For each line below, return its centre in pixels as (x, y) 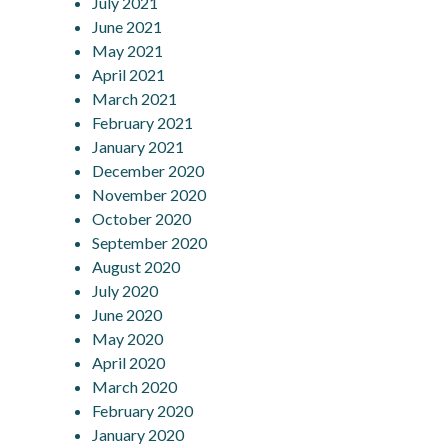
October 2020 (142, 218)
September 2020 (150, 242)
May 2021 (128, 50)
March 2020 (135, 386)
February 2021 (143, 122)
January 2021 (138, 146)
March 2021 (135, 98)
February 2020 (143, 410)
